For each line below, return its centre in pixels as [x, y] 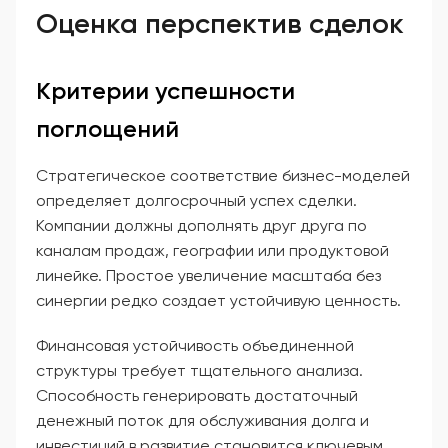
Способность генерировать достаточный [197, 395]
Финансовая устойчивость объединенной [195, 345]
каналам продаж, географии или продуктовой [212, 250]
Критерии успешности [165, 90]
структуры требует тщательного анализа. [199, 370]
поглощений [107, 128]
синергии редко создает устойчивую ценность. [218, 300]
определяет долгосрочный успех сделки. [196, 200]
